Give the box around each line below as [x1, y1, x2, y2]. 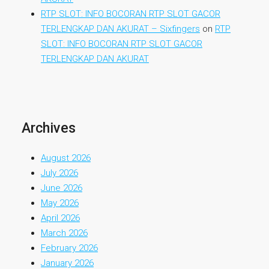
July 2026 [41, 168, 78, 178]
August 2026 [41, 153, 91, 163]
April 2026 [41, 213, 80, 223]
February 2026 [41, 243, 98, 253]
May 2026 [41, 198, 79, 208]
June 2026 [41, 183, 82, 193]
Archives [22, 119, 76, 136]
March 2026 [41, 228, 88, 238]
